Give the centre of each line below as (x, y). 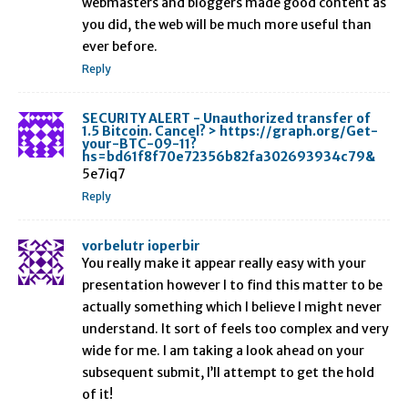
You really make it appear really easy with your (224, 263)
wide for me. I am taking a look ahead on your (223, 350)
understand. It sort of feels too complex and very (235, 328)
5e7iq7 (104, 173)
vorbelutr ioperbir (141, 245)
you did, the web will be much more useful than (227, 24)
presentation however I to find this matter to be (232, 285)
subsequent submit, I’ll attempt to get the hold (228, 372)
